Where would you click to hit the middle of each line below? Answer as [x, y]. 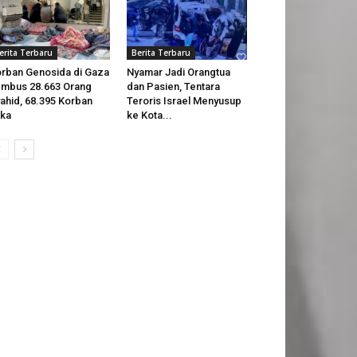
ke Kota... [149, 116]
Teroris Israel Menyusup [184, 101]
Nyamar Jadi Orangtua [178, 73]
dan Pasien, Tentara [173, 87]
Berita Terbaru [161, 53]
